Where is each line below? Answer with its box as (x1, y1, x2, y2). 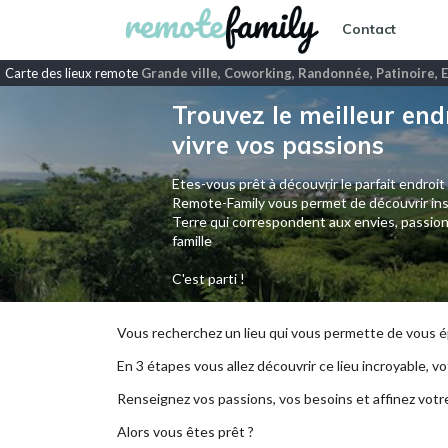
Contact (342, 20, 396, 39)
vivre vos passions (171, 130, 384, 160)
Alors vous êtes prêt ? (117, 423, 254, 440)
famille (171, 232, 212, 249)
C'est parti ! (171, 270, 245, 287)
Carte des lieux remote (5, 65, 141, 81)
